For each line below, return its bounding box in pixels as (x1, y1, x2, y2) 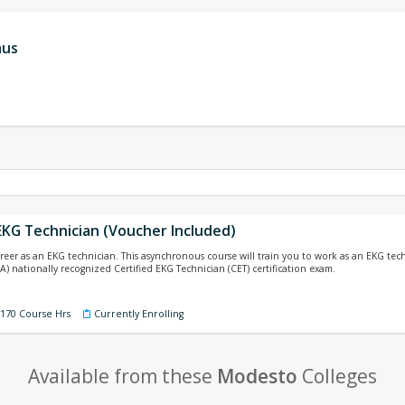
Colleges (297, 363, 377, 389)
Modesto (217, 363, 297, 389)
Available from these (28, 363, 217, 389)
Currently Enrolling (94, 307, 184, 320)
